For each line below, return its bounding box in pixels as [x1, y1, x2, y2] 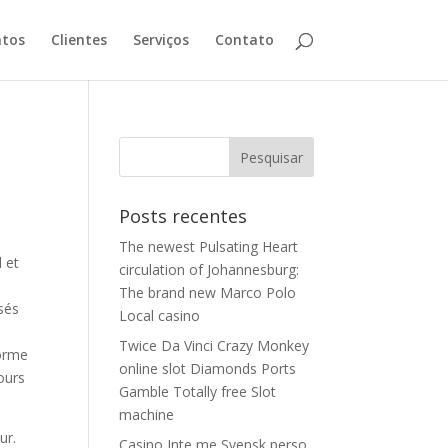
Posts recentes [119, 204, 248, 228]
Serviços [132, 30, 189, 49]
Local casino [119, 306, 201, 325]
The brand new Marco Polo [119, 283, 297, 302]
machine [119, 405, 175, 424]
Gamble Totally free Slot [119, 382, 277, 401]
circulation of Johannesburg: [119, 260, 300, 279]
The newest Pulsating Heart [119, 237, 299, 256]
